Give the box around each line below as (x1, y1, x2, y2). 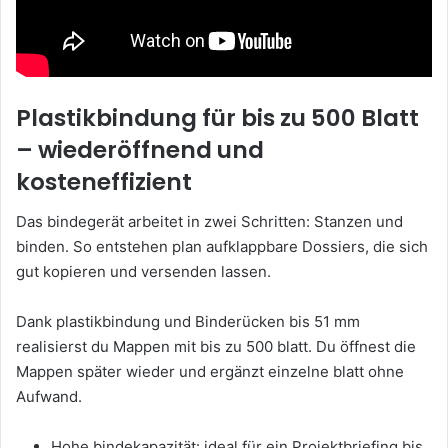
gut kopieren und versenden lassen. (16, 262, 271, 282)
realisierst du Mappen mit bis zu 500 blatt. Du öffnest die (16, 337, 416, 357)
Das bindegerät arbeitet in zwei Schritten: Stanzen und (16, 212, 403, 232)
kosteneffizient (16, 165, 192, 198)
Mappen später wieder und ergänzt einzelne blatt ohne (16, 362, 404, 382)
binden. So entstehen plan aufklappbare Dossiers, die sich (16, 237, 428, 257)
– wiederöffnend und (16, 133, 264, 166)
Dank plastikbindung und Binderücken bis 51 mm (16, 312, 360, 332)
